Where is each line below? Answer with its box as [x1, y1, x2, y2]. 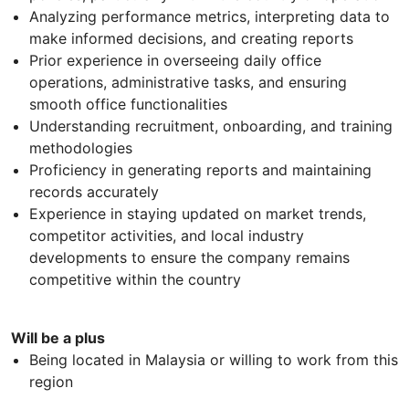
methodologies [29, 138, 132, 157]
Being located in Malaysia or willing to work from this [29, 350, 398, 369]
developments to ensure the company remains [29, 247, 350, 267]
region [29, 372, 73, 391]
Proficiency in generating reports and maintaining [29, 160, 372, 179]
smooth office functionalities [29, 94, 227, 113]
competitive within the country [29, 269, 241, 288]
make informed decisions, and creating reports [29, 28, 353, 47]
